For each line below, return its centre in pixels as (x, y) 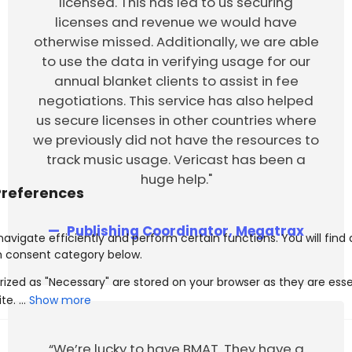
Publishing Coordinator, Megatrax (183, 231)
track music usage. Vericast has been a (176, 160)
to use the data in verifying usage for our (176, 62)
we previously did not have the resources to (176, 140)
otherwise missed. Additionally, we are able (176, 42)
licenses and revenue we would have (176, 22)
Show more (60, 300)
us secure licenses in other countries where (176, 121)
